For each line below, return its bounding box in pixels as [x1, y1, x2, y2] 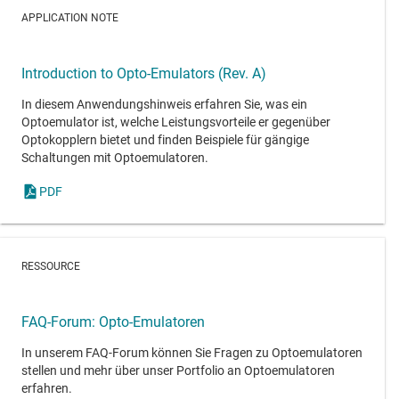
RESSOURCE [21, 259, 80, 273]
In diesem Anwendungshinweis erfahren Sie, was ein [21, 96, 307, 111]
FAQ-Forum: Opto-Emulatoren [21, 313, 205, 330]
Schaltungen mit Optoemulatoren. [21, 150, 211, 165]
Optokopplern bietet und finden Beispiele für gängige [21, 132, 309, 147]
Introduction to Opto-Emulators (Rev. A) [21, 64, 266, 82]
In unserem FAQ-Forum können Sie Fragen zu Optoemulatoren [21, 345, 362, 360]
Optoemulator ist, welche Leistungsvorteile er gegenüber [21, 114, 330, 129]
